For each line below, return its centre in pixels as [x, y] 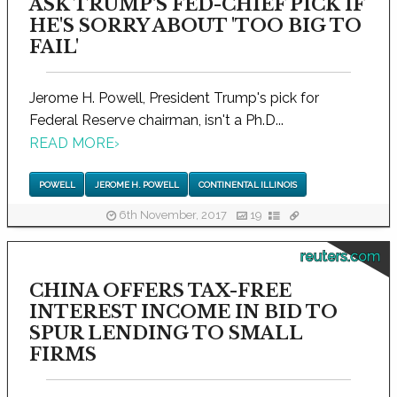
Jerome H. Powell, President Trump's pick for [174, 98]
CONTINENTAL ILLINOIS [247, 184]
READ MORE [72, 144]
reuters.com [340, 256]
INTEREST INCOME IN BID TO [183, 311]
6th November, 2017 [172, 215]
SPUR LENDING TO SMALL [166, 333]
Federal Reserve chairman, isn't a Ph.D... [156, 121]
